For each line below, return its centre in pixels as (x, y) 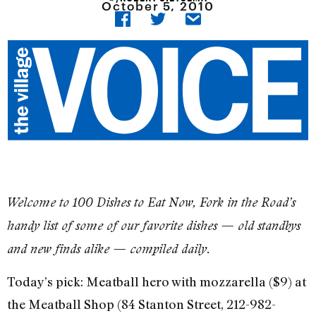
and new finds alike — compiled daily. (109, 249)
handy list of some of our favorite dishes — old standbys (154, 226)
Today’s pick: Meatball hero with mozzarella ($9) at (157, 282)
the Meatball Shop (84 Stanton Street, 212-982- (141, 304)
